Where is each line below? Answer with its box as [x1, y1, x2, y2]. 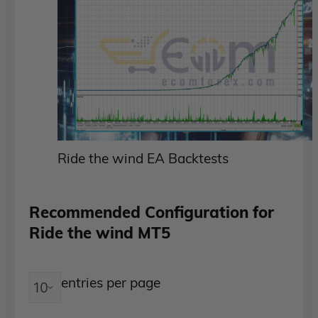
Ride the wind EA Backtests [57, 149, 229, 167]
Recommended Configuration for [29, 201, 275, 222]
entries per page [61, 274, 161, 292]
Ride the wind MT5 [29, 221, 171, 243]
